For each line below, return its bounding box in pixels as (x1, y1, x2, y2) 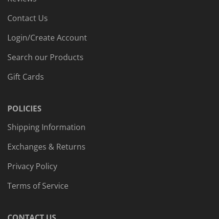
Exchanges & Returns (7, 141, 86, 153)
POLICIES (7, 103, 42, 114)
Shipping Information (7, 122, 86, 133)
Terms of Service (7, 180, 68, 192)
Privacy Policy (7, 161, 57, 172)
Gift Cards (7, 71, 44, 83)
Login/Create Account (7, 32, 87, 44)
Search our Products (7, 52, 84, 63)
